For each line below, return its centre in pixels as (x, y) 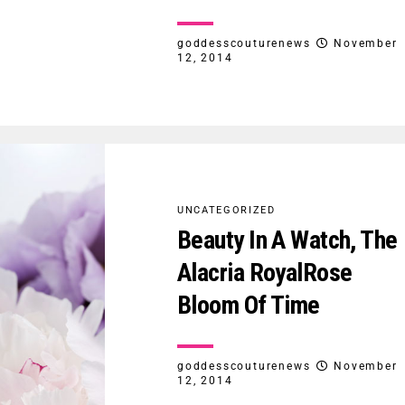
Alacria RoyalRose (265, 272)
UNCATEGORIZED (226, 210)
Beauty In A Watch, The (287, 240)
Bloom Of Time (249, 305)
